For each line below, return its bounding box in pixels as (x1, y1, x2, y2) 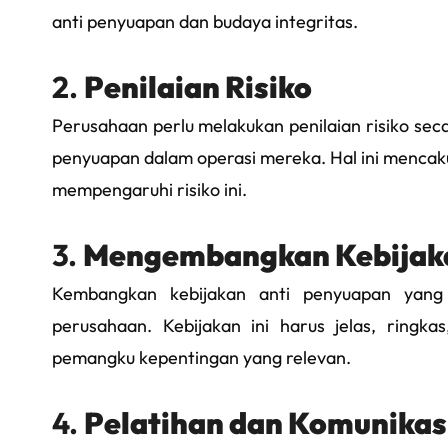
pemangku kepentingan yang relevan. (52, 346, 351, 370)
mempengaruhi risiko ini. (52, 178, 247, 202)
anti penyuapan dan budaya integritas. (52, 10, 358, 34)
